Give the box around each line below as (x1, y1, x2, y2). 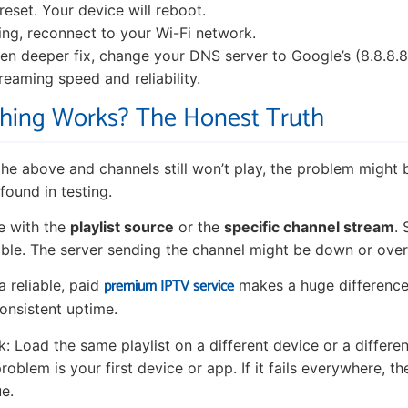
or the (174, 218, 224, 237)
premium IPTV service (104, 274, 234, 300)
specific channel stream (224, 218, 394, 237)
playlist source (70, 218, 174, 237)
